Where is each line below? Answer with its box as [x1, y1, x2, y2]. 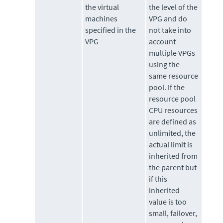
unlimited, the [149, 128, 196, 138]
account [149, 36, 176, 47]
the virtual [85, 2, 119, 12]
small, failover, [149, 208, 198, 219]
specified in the [85, 25, 136, 35]
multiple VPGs [149, 48, 196, 58]
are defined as [149, 116, 197, 127]
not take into [149, 25, 192, 35]
